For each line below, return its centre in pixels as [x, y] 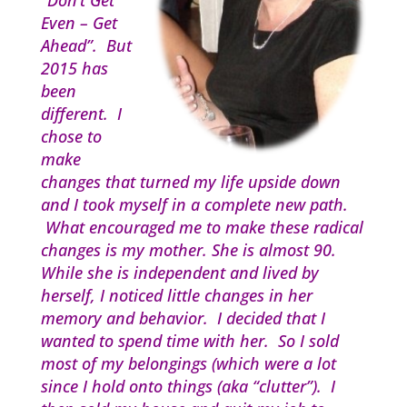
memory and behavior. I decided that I [183, 318]
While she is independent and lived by [179, 273]
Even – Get [79, 23]
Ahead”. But [86, 46]
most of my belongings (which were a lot [188, 364]
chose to [71, 137]
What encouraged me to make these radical [202, 228]
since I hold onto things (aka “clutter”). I [188, 387]
